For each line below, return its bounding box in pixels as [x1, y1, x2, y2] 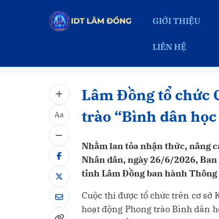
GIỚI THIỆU [152, 15, 200, 26]
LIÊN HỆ [152, 42, 186, 53]
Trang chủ [48, 52, 87, 62]
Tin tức [99, 52, 126, 62]
